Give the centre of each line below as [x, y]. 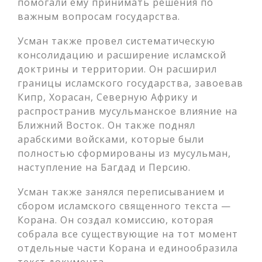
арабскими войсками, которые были [111, 139]
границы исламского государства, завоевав [130, 83]
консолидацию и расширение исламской [122, 55]
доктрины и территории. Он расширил [117, 69]
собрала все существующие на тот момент [128, 234]
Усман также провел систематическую [116, 41]
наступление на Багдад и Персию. [104, 167]
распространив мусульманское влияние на [127, 111]
